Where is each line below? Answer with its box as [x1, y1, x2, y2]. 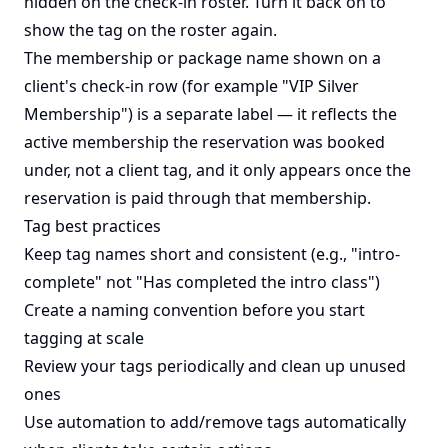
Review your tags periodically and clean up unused [24, 355, 406, 378]
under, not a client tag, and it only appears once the [24, 159, 411, 182]
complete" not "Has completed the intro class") [24, 271, 380, 294]
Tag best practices [24, 215, 161, 238]
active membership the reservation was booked [24, 131, 385, 154]
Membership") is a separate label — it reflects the [24, 103, 397, 126]
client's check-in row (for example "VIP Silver [24, 75, 359, 98]
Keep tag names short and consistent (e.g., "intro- [24, 243, 400, 266]
